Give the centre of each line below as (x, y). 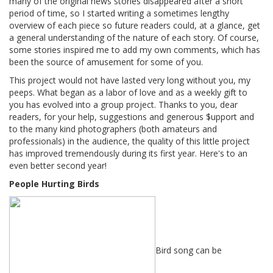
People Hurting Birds (54, 184)
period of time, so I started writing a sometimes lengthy (119, 13)
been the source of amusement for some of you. (106, 62)
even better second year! (58, 166)
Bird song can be (189, 250)
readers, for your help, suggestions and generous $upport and (132, 117)
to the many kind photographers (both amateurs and (113, 129)
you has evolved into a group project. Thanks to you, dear (123, 105)
